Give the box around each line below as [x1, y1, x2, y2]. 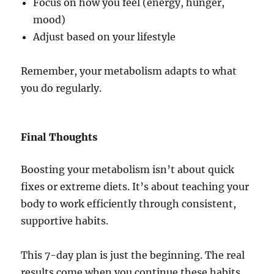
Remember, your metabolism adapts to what [21, 65, 237, 78]
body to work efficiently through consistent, [21, 198, 237, 210]
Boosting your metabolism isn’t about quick [21, 163, 235, 176]
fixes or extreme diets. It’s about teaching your [21, 180, 250, 193]
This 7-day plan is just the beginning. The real [21, 249, 245, 262]
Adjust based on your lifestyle [33, 31, 176, 43]
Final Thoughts [21, 131, 98, 144]
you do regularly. [21, 82, 102, 95]
